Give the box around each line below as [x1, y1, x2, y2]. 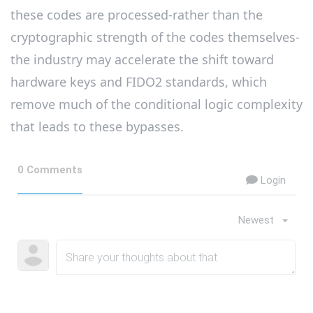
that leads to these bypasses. [10, 117, 184, 135]
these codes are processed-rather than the [10, 6, 263, 23]
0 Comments [17, 163, 82, 177]
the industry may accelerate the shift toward [10, 50, 274, 68]
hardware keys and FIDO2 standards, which [10, 73, 267, 90]
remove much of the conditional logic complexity [10, 95, 303, 112]
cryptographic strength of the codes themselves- [10, 28, 300, 45]
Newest [238, 214, 274, 227]
